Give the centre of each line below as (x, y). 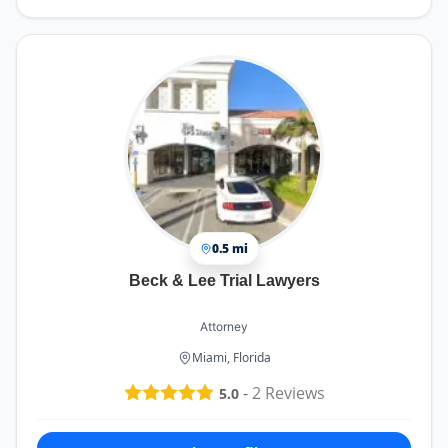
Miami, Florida (231, 358)
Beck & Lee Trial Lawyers (224, 281)
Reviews (292, 393)
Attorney (224, 327)
